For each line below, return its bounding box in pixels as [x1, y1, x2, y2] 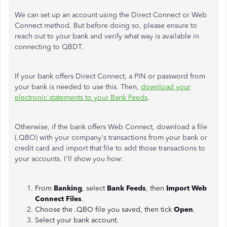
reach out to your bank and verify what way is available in [15, 32, 199, 41]
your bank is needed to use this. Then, [15, 83, 141, 91]
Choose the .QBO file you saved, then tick [35, 205, 174, 214]
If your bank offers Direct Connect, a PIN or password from [15, 72, 205, 81]
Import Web [166, 184, 207, 193]
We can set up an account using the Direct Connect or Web [15, 11, 207, 19]
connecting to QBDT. [15, 43, 84, 51]
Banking [54, 184, 82, 193]
